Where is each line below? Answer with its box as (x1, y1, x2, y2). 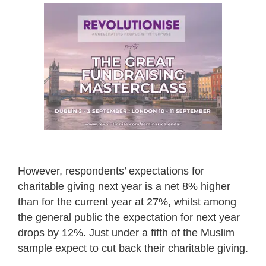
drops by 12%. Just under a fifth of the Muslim (18, 226, 235, 239)
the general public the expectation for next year (18, 211, 240, 223)
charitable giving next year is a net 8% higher (18, 180, 230, 192)
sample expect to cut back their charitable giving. (18, 242, 248, 254)
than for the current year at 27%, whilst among (18, 195, 236, 208)
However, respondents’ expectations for (18, 164, 204, 177)
